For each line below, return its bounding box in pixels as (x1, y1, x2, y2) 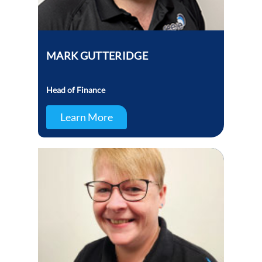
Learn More (60, 111, 113, 124)
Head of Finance (46, 85, 107, 95)
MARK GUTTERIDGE (46, 49, 149, 63)
